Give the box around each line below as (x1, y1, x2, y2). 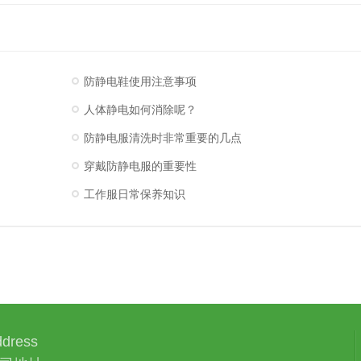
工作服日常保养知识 (84, 189, 185, 201)
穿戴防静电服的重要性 (84, 160, 197, 172)
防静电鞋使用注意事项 (84, 76, 197, 88)
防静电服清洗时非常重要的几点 (84, 132, 242, 144)
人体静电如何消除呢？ (84, 104, 197, 116)
